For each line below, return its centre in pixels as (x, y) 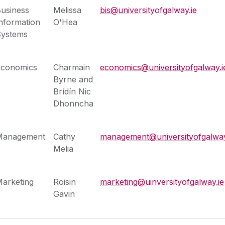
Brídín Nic (72, 91)
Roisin (65, 182)
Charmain (72, 67)
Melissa (68, 10)
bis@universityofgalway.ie (149, 10)
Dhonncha (74, 103)
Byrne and (73, 79)
